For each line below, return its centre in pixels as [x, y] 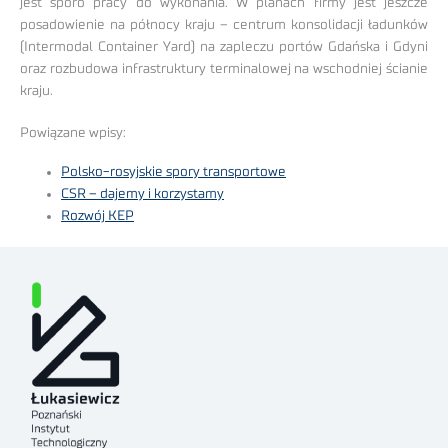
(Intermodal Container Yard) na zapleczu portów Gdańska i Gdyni [224, 46]
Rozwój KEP [98, 215]
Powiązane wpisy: [73, 133]
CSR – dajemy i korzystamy [143, 193]
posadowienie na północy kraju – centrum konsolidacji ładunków [224, 24]
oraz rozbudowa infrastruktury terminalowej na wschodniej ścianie [224, 68]
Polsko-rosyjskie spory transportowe [174, 171]
